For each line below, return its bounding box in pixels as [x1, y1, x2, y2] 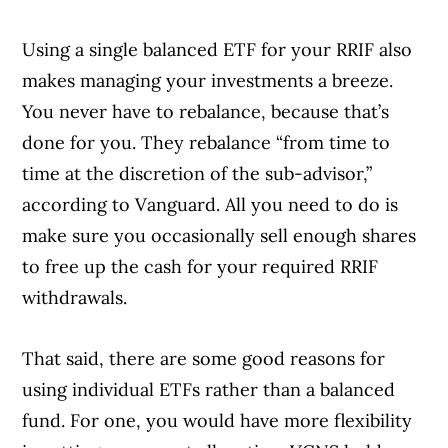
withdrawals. [22, 285, 128, 309]
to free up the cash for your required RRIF [22, 254, 379, 278]
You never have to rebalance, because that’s [22, 99, 390, 123]
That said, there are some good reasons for [22, 346, 386, 370]
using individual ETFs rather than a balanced [22, 377, 396, 401]
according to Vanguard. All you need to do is [22, 192, 399, 216]
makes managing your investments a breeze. [22, 68, 394, 92]
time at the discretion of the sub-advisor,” [22, 161, 373, 185]
